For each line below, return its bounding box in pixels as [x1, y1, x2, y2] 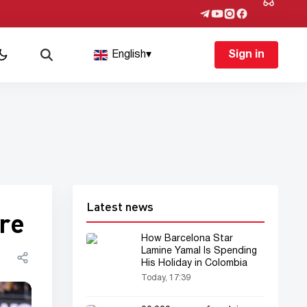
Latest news [86, 199, 153, 214]
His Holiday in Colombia [141, 259, 247, 268]
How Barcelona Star [141, 234, 233, 243]
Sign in [228, 50, 265, 60]
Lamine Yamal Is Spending [141, 247, 257, 256]
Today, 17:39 [141, 274, 191, 282]
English [112, 50, 147, 60]
